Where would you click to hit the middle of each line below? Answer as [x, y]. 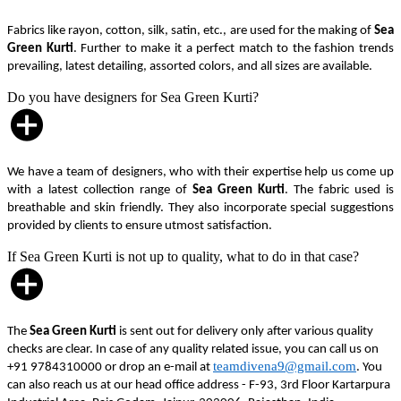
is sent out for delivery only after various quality [245, 331]
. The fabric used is [339, 190]
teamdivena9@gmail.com [285, 366]
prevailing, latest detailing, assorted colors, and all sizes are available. [190, 66]
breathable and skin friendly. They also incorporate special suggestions [200, 208]
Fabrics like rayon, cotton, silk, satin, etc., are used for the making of [191, 30]
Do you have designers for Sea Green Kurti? [133, 97]
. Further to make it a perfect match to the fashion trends [234, 48]
